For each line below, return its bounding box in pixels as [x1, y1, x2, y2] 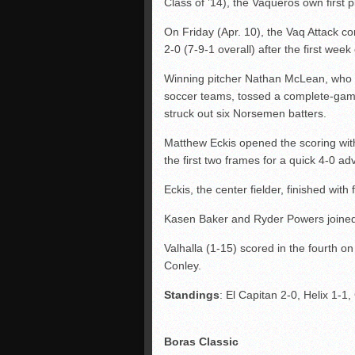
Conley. [164, 258, 201, 272]
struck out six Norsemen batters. [164, 106, 326, 120]
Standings [164, 288, 219, 301]
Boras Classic [164, 334, 239, 348]
